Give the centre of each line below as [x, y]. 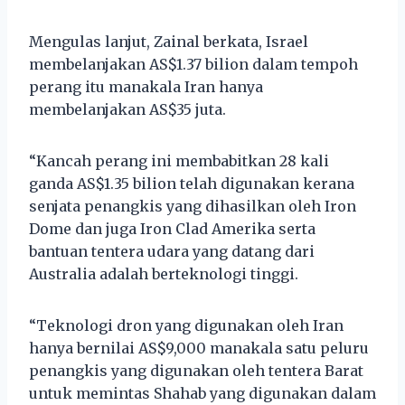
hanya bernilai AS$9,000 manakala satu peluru [199, 348]
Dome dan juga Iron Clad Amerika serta [172, 228]
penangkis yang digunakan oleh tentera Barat [196, 370]
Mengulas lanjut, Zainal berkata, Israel [169, 41]
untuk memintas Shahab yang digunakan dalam [202, 393]
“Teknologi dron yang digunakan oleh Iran [186, 325]
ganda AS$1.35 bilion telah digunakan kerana [192, 183]
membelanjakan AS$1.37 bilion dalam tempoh [193, 64]
